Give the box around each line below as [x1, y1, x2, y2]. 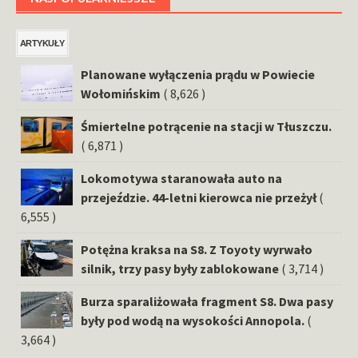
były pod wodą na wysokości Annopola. [81, 312, 304, 329]
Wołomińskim [81, 86, 161, 102]
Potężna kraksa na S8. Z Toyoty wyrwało [81, 241, 312, 258]
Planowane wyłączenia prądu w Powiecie [81, 66, 315, 83]
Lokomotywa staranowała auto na [81, 170, 282, 187]
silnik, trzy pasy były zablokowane [81, 261, 279, 277]
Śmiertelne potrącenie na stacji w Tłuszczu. [81, 118, 332, 135]
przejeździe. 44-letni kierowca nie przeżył [81, 189, 316, 206]
